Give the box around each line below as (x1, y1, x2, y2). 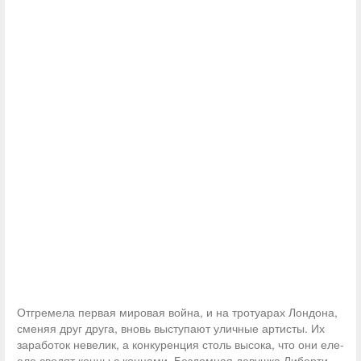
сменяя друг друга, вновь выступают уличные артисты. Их (17, 320, 325, 336)
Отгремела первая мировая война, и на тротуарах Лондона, (17, 304, 338, 320)
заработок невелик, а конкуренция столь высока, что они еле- (17, 336, 344, 352)
